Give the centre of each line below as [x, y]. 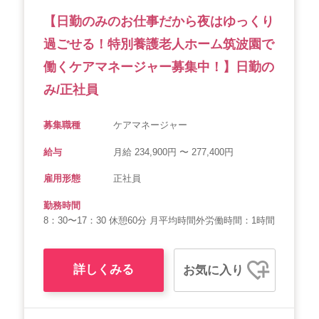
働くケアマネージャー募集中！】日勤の [159, 67]
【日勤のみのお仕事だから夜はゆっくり [159, 21]
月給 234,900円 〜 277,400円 [173, 152]
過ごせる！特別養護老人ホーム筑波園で [159, 44]
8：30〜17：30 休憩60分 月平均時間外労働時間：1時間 [159, 220]
